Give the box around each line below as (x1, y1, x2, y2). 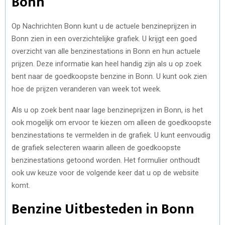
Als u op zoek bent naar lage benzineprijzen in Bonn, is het (12, 105, 203, 115)
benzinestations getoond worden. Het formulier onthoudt (12, 155, 200, 165)
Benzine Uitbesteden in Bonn (12, 197, 194, 221)
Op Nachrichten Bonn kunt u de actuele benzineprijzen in (12, 21, 196, 31)
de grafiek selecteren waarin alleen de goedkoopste (12, 143, 181, 152)
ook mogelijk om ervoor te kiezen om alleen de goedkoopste (12, 118, 211, 127)
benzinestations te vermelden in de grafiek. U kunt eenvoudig (12, 130, 210, 140)
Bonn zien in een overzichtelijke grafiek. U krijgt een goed (12, 34, 197, 43)
